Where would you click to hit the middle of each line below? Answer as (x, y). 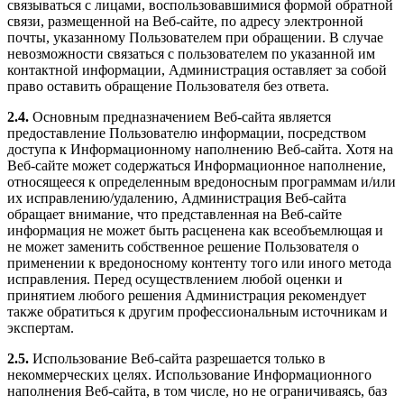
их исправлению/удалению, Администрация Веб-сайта (177, 197)
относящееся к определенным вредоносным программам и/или (202, 181)
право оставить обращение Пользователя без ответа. (168, 86)
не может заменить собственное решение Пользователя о (183, 246)
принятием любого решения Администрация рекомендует (187, 295)
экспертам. (41, 327)
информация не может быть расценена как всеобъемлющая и (195, 230)
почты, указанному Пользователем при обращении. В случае (195, 37)
